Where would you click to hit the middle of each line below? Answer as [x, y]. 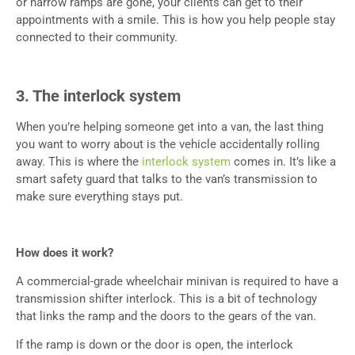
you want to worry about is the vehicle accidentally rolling [168, 145]
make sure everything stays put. [99, 197]
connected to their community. [97, 38]
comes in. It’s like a [283, 162]
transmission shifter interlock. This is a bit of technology [166, 299]
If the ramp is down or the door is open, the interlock [155, 345]
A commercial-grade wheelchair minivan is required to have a [177, 282]
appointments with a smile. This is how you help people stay [176, 20]
